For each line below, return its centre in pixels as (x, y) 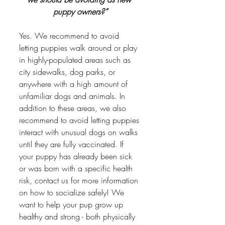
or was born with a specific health (77, 168)
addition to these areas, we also (74, 108)
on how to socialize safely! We (73, 193)
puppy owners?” (80, 12)
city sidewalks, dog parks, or (68, 72)
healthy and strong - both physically (78, 217)
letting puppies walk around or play (79, 48)
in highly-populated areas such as (76, 60)
